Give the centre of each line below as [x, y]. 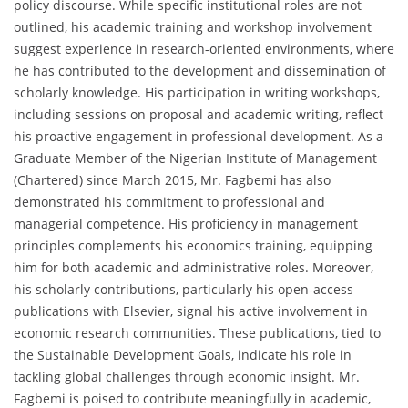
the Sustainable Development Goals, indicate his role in [183, 355]
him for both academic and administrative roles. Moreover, [194, 268]
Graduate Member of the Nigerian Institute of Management [195, 158]
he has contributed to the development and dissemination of [200, 71]
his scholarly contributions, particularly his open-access [184, 290]
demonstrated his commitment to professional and [169, 202]
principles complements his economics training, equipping [193, 246]
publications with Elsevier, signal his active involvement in [191, 311]
